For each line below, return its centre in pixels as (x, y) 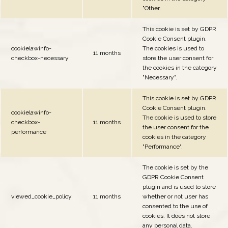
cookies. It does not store (176, 216)
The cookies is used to (173, 48)
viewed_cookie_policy (41, 196)
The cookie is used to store (179, 117)
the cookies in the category (180, 67)
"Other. (152, 8)
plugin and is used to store (179, 187)
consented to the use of (175, 206)
